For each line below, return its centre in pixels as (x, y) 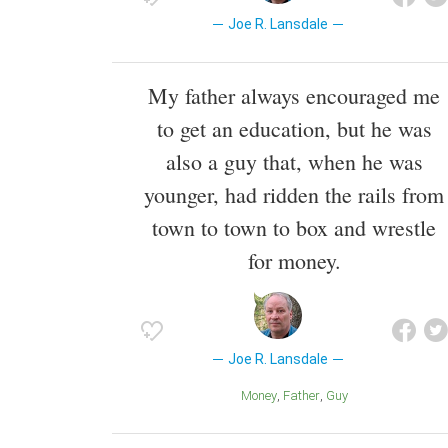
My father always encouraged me (294, 96)
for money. (294, 261)
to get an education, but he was (294, 129)
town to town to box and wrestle (294, 228)
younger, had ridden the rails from (294, 195)
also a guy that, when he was (294, 162)
